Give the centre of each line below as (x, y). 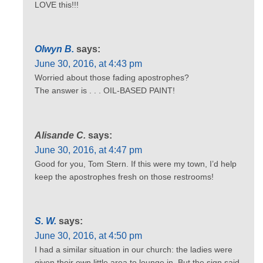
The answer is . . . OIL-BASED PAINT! (105, 91)
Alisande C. (60, 135)
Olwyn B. (54, 49)
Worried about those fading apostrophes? (112, 78)
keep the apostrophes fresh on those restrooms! (124, 176)
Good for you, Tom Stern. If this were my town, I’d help (136, 163)
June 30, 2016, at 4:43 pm (88, 64)
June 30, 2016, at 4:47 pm (88, 150)
